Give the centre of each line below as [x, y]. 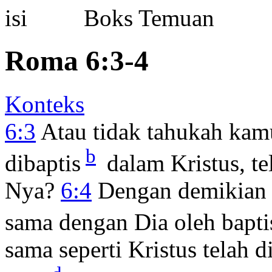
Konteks [45, 104]
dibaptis [43, 163]
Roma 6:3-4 [77, 61]
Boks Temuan [143, 18]
